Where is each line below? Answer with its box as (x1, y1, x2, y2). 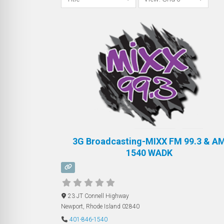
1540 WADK (125, 147, 172, 158)
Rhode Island (86, 202, 120, 210)
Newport (61, 202, 83, 210)
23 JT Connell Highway (67, 192, 129, 199)
